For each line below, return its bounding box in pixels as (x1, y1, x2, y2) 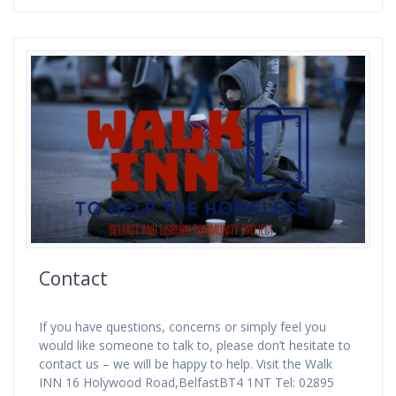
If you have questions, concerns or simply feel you (39, 318, 326, 336)
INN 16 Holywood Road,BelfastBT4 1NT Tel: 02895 (39, 374, 334, 392)
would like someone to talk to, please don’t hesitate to (39, 337, 351, 354)
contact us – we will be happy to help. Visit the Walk (39, 355, 332, 373)
